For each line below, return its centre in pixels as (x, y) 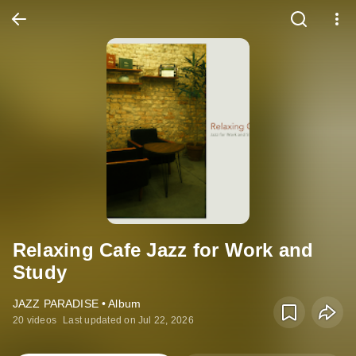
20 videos (35, 320)
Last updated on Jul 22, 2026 (128, 320)
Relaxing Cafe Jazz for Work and (163, 250)
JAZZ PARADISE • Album (77, 304)
